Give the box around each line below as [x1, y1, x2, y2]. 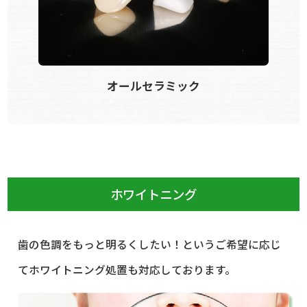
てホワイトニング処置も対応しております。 [18, 261, 236, 278]
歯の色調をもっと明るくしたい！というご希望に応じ [18, 236, 282, 252]
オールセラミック [107, 77, 200, 94]
